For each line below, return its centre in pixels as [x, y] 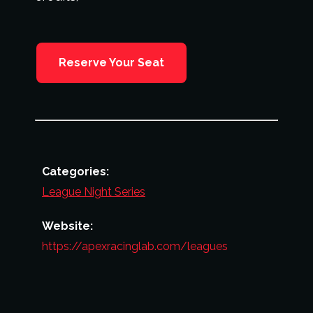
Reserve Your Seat [111, 63]
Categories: [75, 172]
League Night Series [94, 192]
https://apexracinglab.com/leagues [135, 246]
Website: [67, 226]
